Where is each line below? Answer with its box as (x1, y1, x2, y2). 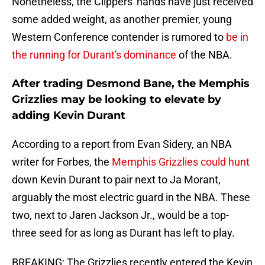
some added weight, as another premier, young (12, 13, 232, 26)
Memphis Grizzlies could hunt (112, 156, 250, 169)
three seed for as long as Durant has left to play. (12, 227, 235, 240)
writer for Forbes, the (12, 156, 112, 169)
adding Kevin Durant (12, 109, 128, 122)
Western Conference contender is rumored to (12, 31, 226, 44)
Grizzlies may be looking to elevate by (12, 93, 221, 106)
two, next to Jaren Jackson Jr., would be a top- (12, 209, 229, 222)
